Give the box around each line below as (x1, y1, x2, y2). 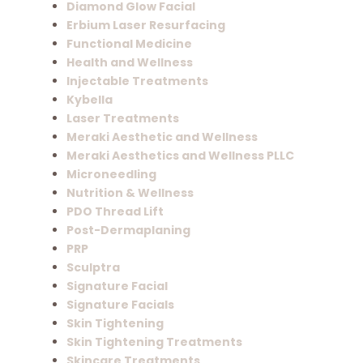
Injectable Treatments (66, 72, 209, 89)
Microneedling (66, 165, 157, 182)
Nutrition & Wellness (66, 184, 194, 201)
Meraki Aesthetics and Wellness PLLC (66, 147, 295, 164)
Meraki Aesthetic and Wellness (66, 128, 258, 145)
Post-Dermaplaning (66, 221, 191, 238)
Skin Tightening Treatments (66, 333, 243, 350)
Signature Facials (66, 296, 175, 313)
